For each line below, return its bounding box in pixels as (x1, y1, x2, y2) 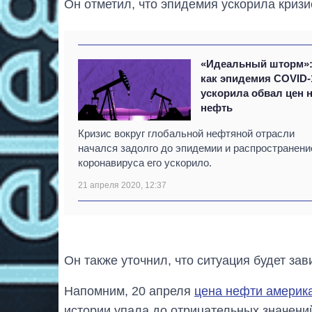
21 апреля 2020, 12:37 (78, 180, 166, 190)
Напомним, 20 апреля (64, 283, 194, 298)
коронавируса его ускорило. (78, 156, 212, 169)
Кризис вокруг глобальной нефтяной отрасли (78, 127, 295, 139)
